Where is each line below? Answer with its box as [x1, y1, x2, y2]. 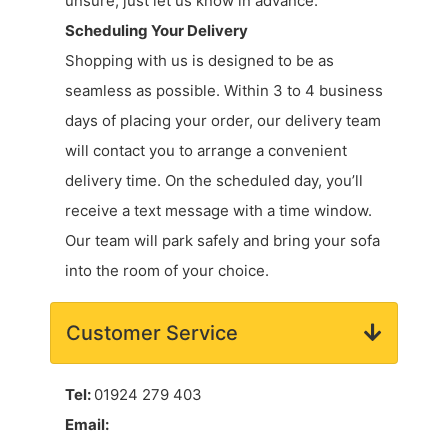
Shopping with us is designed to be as [65, 50, 334, 70]
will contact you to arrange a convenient [65, 140, 347, 160]
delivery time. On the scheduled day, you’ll [65, 170, 363, 190]
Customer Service [66, 320, 238, 345]
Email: [65, 414, 109, 434]
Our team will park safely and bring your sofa [65, 230, 380, 250]
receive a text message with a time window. [65, 200, 372, 220]
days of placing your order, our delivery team [65, 110, 381, 130]
